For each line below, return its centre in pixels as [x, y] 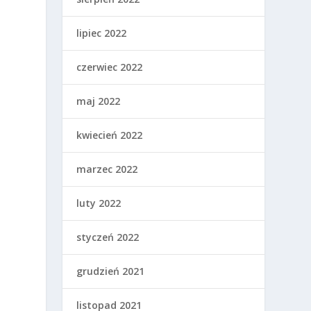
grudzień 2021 [111, 271]
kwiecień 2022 [110, 135]
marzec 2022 [107, 169]
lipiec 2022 [102, 33]
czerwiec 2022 [110, 67]
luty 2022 [99, 203]
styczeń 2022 [108, 237]
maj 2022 [99, 101]
